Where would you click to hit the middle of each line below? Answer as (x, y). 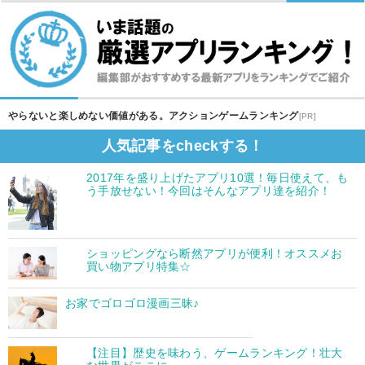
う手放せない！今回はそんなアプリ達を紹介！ (209, 190)
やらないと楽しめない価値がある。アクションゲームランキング (154, 115)
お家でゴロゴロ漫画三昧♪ (132, 303)
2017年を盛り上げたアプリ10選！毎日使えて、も (218, 177)
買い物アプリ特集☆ (139, 266)
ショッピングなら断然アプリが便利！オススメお (215, 253)
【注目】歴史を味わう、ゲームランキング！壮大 (215, 352)
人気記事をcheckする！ (182, 145)
